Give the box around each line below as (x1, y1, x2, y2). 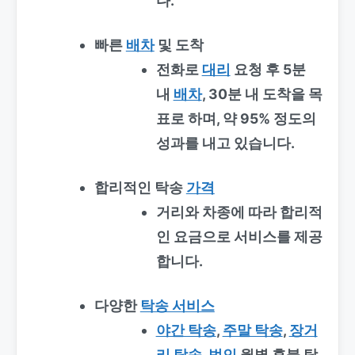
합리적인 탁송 (94, 178, 186, 196)
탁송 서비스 (139, 296, 215, 314)
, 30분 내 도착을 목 (201, 85, 323, 102)
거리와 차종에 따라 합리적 (155, 203, 323, 220)
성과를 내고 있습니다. (155, 134, 295, 151)
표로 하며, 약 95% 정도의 (155, 109, 316, 127)
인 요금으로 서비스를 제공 (155, 227, 323, 245)
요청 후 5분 (230, 60, 306, 78)
